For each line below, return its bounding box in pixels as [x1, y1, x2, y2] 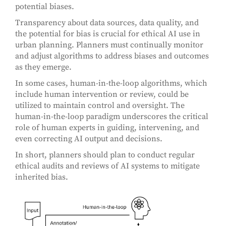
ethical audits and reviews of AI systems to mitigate [15, 161, 200, 172]
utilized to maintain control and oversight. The [15, 100, 185, 111]
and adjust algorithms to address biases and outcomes [15, 51, 209, 62]
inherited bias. [15, 172, 68, 183]
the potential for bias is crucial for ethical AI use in [15, 29, 200, 39]
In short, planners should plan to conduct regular [15, 150, 195, 160]
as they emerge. [15, 62, 72, 73]
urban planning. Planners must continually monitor [15, 40, 203, 50]
